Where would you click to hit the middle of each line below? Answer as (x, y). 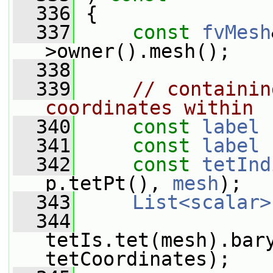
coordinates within (149, 108)
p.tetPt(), (109, 183)
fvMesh (236, 32)
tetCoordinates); (138, 259)
